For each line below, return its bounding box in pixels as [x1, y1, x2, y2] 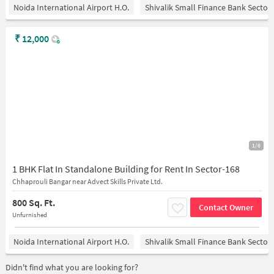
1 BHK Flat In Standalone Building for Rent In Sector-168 [12, 163, 240, 175]
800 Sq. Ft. [12, 196, 55, 209]
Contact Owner [199, 201, 254, 213]
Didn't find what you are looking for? [5, 262, 138, 273]
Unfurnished [12, 210, 47, 219]
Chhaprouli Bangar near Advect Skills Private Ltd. [12, 177, 163, 186]
